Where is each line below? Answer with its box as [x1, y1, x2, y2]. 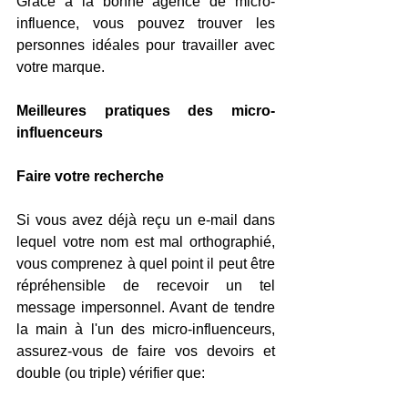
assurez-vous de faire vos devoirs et [16, 343, 275, 359]
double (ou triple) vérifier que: [16, 365, 205, 381]
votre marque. [16, 59, 105, 75]
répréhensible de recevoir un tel [16, 278, 275, 293]
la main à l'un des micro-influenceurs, [16, 321, 275, 337]
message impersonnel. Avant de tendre [16, 300, 275, 315]
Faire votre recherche [16, 168, 171, 184]
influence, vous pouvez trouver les [16, 15, 275, 31]
